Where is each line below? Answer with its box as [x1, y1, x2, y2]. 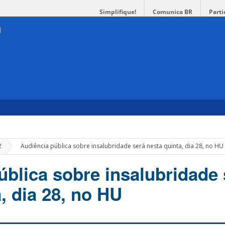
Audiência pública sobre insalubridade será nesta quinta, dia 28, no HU [21, 142, 224, 151]
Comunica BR [153, 8, 192, 16]
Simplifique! [99, 8, 136, 16]
